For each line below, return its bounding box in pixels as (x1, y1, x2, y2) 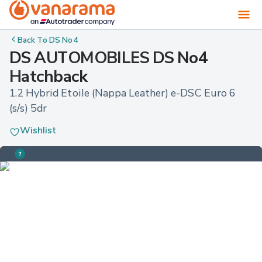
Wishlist (20, 124, 56, 136)
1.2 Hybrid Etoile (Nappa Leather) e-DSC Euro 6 (9, 87, 237, 99)
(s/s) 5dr (9, 102, 47, 115)
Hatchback (9, 66, 87, 87)
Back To (18, 34, 50, 44)
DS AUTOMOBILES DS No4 (9, 47, 208, 68)
